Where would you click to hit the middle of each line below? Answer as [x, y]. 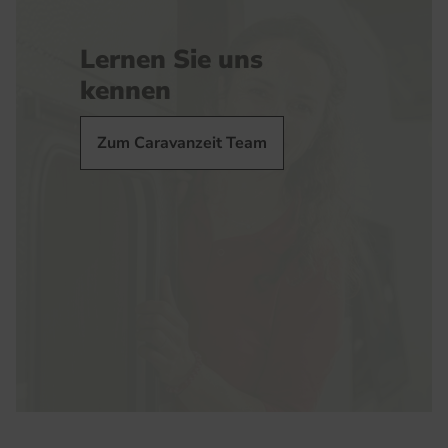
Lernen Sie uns [171, 60]
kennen [125, 91]
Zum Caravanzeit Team [182, 143]
